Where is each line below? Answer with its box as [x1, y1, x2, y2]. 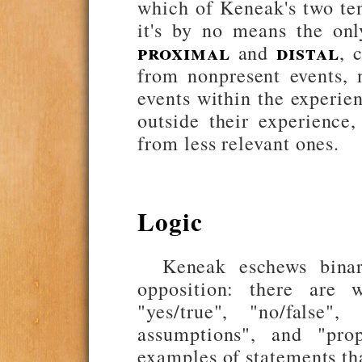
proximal [137, 37, 230, 68]
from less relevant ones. [137, 129, 340, 157]
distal [276, 37, 339, 68]
